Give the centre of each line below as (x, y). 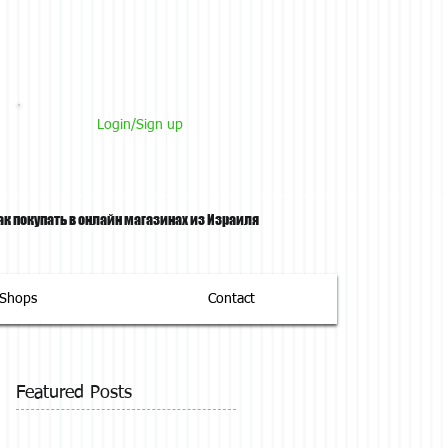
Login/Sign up (139, 125)
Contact (231, 299)
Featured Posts (74, 393)
